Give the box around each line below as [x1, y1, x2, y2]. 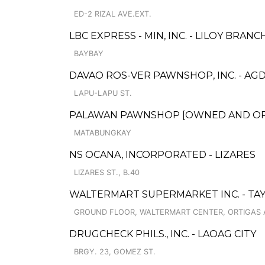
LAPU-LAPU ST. [74, 89, 132, 98]
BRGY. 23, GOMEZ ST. [74, 247, 156, 256]
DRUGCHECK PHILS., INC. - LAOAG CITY [69, 228, 256, 240]
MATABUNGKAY [74, 128, 131, 137]
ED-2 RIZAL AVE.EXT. [74, 9, 151, 18]
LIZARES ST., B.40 [74, 168, 140, 177]
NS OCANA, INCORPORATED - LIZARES [69, 149, 256, 160]
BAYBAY [74, 49, 104, 58]
